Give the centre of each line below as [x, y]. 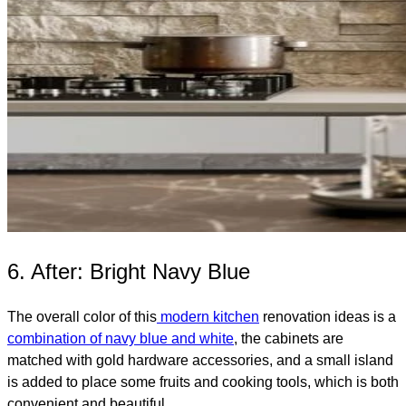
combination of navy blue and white [121, 339]
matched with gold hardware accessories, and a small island [200, 361]
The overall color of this [82, 317]
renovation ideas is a [328, 317]
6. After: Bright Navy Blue [129, 272]
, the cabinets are [289, 339]
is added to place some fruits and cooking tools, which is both [203, 382]
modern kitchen [208, 317]
